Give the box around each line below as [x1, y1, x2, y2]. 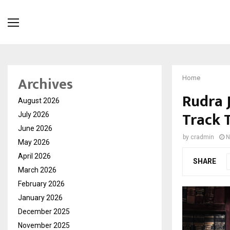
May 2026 [18, 138, 50, 147]
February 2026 [18, 180, 65, 188]
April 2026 [18, 152, 51, 161]
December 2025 [18, 207, 70, 216]
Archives [18, 72, 73, 97]
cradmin [190, 133, 214, 141]
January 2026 [18, 194, 63, 202]
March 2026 [18, 166, 56, 175]
